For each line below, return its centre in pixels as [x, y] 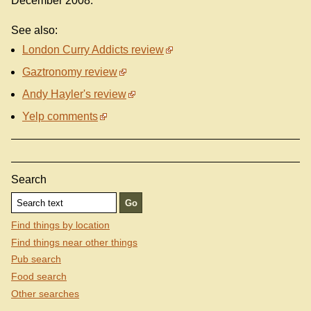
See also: [34, 31]
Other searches [45, 293]
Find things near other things [74, 242]
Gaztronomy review [70, 72]
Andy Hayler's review [74, 94]
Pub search [36, 259]
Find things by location [60, 225]
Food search [39, 276]
